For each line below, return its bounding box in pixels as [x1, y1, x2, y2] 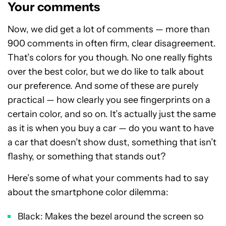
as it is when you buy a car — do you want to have [8, 123, 214, 134]
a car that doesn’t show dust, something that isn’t [8, 137, 216, 148]
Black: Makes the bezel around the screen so [18, 211, 204, 222]
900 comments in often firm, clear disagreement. [8, 38, 216, 49]
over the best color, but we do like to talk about [8, 66, 204, 78]
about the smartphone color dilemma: [8, 187, 168, 198]
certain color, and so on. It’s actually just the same [8, 108, 216, 120]
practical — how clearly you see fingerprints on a [8, 94, 210, 106]
